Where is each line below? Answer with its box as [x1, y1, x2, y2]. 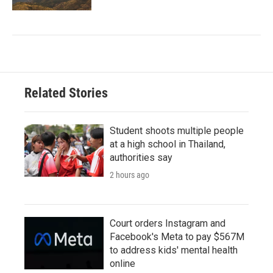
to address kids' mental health [110, 244, 238, 256]
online [110, 257, 135, 269]
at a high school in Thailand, [110, 138, 225, 150]
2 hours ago [110, 169, 149, 180]
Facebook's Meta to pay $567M [110, 230, 244, 243]
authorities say [110, 151, 172, 163]
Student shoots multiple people [110, 124, 244, 136]
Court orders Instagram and [110, 217, 225, 229]
